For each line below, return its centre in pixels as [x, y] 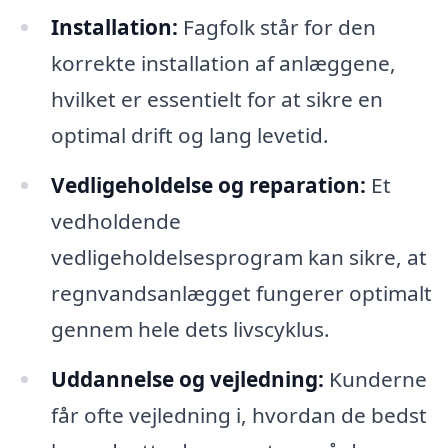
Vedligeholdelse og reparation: [208, 185]
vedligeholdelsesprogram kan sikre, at [238, 257]
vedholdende [115, 221]
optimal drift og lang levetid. [189, 135]
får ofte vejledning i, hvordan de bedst [238, 414]
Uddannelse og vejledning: [187, 378]
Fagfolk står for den [276, 27]
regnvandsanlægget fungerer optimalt [241, 293]
